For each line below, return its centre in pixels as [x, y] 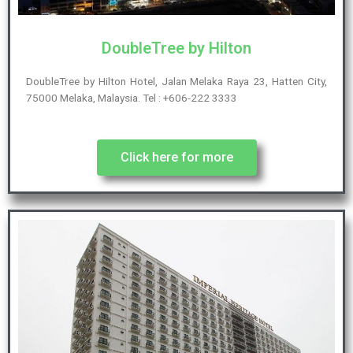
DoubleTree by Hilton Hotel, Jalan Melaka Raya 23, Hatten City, [176, 82]
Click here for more [176, 158]
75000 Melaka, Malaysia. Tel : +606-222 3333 [132, 98]
